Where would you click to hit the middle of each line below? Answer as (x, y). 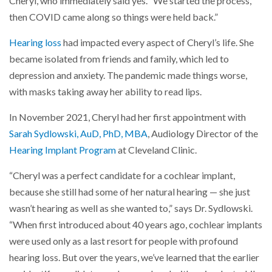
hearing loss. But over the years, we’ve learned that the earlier (134, 257)
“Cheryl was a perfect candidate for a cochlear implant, (122, 175)
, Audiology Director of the (203, 133)
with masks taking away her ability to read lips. (105, 91)
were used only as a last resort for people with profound (124, 241)
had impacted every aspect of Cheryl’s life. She (158, 42)
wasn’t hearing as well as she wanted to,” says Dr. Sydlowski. (131, 208)
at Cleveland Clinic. (156, 150)
